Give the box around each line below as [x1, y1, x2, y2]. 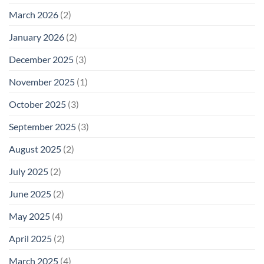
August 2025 [9, 143, 61, 155]
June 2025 [9, 188, 51, 200]
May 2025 [9, 210, 50, 222]
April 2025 [9, 233, 52, 245]
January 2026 [9, 31, 64, 43]
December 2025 [9, 54, 74, 65]
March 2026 [9, 9, 58, 21]
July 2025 [9, 166, 48, 177]
